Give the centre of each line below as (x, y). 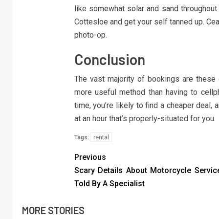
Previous (90, 157)
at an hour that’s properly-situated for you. (145, 119)
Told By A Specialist (109, 184)
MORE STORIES (53, 210)
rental (101, 137)
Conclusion (109, 59)
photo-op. (90, 35)
